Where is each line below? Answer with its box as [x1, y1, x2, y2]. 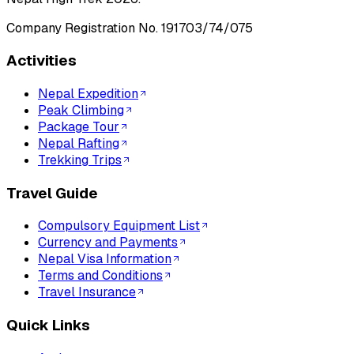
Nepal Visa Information [38, 250, 171, 268]
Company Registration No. [6, 19, 158, 36]
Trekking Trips [38, 152, 122, 169]
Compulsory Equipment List [38, 217, 200, 235]
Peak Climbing [38, 102, 124, 119]
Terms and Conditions [38, 267, 163, 284]
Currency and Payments [38, 234, 178, 251]
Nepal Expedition [38, 85, 138, 103]
